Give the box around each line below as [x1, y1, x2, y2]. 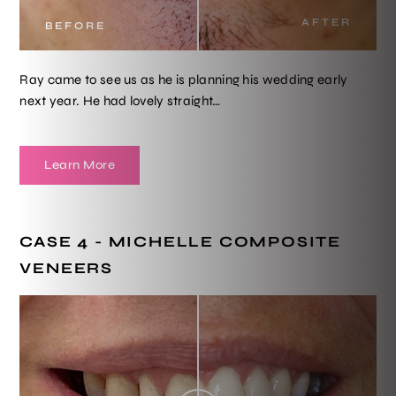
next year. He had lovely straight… [19, 92, 221, 109]
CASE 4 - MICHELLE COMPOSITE [19, 232, 341, 251]
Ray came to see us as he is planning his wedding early [19, 71, 348, 88]
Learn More [44, 156, 116, 172]
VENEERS [19, 258, 113, 278]
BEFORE [44, 19, 106, 32]
